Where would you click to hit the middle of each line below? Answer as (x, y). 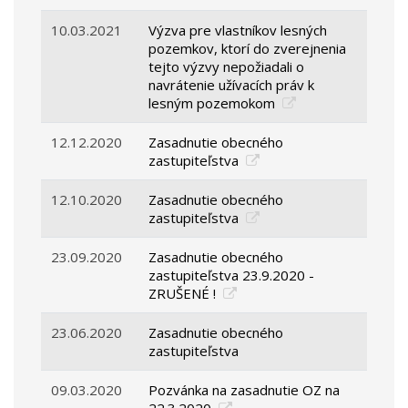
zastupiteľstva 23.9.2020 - (232, 275)
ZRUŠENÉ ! (184, 294)
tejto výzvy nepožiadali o (227, 67)
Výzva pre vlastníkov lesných (238, 31)
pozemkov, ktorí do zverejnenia (248, 49)
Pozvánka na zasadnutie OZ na (245, 390)
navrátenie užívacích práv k (232, 85)
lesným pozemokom (214, 103)
